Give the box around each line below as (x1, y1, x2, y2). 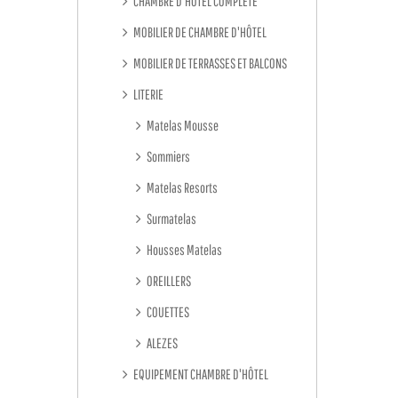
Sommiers (145, 148, 190, 164)
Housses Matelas (145, 242, 222, 258)
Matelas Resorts (145, 179, 218, 195)
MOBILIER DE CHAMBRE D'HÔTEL (131, 24, 267, 40)
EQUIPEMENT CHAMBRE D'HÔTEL (131, 366, 268, 382)
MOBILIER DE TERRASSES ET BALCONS (131, 55, 287, 71)
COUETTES (145, 304, 189, 320)
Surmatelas (145, 211, 196, 227)
